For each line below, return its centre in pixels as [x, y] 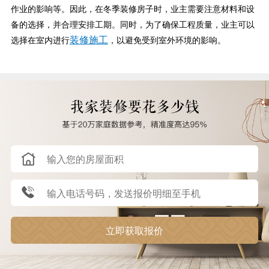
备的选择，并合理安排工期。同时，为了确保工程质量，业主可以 [132, 24]
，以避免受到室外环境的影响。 [167, 39]
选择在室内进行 [40, 39]
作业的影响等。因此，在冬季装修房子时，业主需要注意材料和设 [132, 8]
